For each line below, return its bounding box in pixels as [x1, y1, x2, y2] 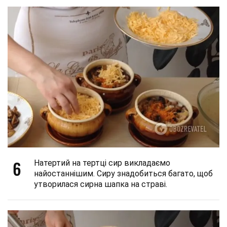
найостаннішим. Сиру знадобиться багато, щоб [34, 169, 213, 179]
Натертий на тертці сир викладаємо [34, 158, 170, 168]
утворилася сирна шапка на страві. [34, 179, 167, 190]
